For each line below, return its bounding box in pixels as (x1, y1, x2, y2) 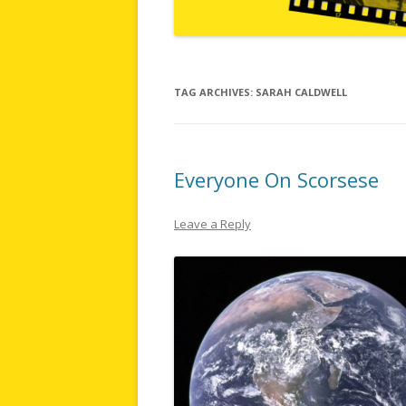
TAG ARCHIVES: (174, 84, 256, 99)
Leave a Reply (174, 215, 251, 232)
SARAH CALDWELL (256, 84, 347, 99)
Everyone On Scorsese (174, 165, 379, 193)
